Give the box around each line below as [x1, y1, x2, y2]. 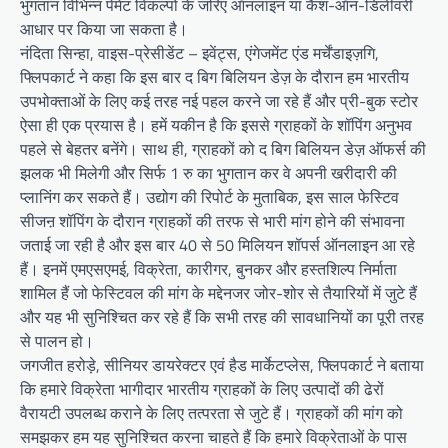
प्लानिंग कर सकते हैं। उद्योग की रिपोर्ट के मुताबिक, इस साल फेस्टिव [20, 185, 399, 209]
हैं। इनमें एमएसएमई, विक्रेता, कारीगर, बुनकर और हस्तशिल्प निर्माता [20, 257, 397, 281]
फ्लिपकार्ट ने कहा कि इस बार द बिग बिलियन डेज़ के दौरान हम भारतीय [20, 65, 409, 89]
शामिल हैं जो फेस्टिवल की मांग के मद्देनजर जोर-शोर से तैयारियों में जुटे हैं [20, 281, 417, 305]
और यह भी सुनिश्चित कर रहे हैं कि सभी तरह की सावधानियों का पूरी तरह [20, 305, 424, 329]
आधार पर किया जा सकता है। [20, 17, 188, 41]
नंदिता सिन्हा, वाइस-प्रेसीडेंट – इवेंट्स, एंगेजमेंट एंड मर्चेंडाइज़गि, [20, 41, 379, 65]
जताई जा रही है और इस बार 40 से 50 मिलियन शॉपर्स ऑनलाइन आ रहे [20, 233, 415, 257]
